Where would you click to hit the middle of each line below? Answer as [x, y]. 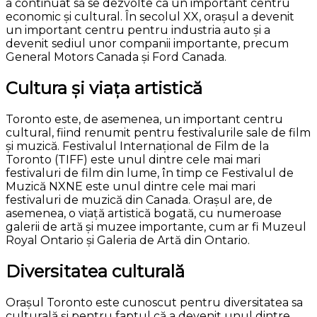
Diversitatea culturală [95, 271]
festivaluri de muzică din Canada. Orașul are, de [139, 200]
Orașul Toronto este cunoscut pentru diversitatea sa [154, 302]
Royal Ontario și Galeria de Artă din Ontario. [128, 240]
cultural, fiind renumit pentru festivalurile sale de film [158, 132]
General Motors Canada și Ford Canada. [116, 57]
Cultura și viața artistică [104, 88]
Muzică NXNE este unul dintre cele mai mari [131, 186]
